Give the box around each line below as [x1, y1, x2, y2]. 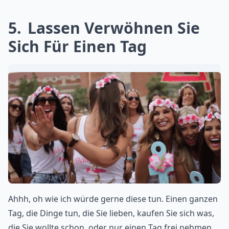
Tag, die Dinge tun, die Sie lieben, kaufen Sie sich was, [8, 208, 214, 219]
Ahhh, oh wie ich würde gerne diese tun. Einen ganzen [8, 193, 218, 205]
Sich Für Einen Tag [8, 35, 147, 57]
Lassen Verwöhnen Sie [24, 17, 200, 38]
